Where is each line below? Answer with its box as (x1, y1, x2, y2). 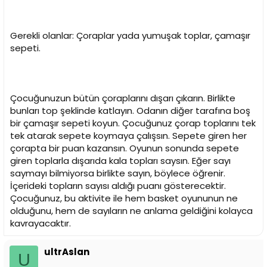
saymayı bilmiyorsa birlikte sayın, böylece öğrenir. (10, 167, 225, 180)
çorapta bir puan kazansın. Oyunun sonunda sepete (10, 142, 239, 155)
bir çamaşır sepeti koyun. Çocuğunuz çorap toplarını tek (10, 117, 256, 130)
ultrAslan (44, 246, 89, 259)
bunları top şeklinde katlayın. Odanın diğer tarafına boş (10, 104, 250, 117)
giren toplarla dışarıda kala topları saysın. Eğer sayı (10, 154, 231, 167)
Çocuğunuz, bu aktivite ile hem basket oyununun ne (10, 192, 238, 205)
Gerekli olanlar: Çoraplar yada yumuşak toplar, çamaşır (10, 29, 250, 42)
